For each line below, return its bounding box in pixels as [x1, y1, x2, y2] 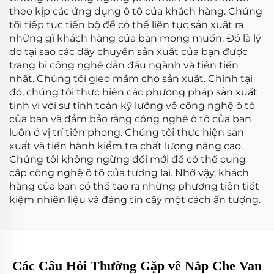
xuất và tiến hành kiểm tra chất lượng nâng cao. [9, 140, 243, 152]
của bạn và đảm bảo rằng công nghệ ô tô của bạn [9, 113, 251, 125]
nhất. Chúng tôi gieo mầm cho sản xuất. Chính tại [9, 73, 253, 84]
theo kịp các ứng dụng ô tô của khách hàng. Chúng [9, 6, 262, 17]
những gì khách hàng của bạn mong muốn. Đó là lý [9, 32, 261, 44]
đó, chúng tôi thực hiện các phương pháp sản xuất [9, 86, 257, 98]
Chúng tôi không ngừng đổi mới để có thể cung [9, 154, 246, 165]
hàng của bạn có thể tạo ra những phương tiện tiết [9, 180, 259, 192]
